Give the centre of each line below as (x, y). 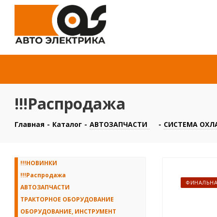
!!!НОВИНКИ (39, 163)
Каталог (67, 124)
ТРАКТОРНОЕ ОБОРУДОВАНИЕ (67, 199)
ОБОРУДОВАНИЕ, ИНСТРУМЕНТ (68, 211)
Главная (30, 124)
